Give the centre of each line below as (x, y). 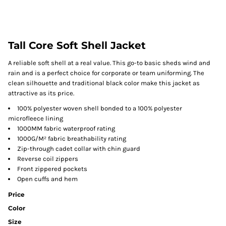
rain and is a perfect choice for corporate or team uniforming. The (106, 73)
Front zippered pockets (52, 169)
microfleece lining (36, 118)
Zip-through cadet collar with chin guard (79, 149)
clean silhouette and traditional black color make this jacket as (104, 83)
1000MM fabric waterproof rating (66, 128)
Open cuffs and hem (47, 179)
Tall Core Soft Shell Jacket (77, 45)
